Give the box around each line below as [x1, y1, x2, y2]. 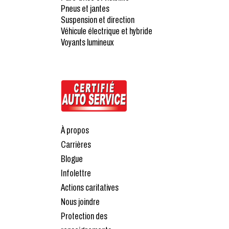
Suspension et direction [61, 14, 134, 25]
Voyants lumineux [61, 36, 114, 48]
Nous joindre [61, 196, 100, 207]
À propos [61, 124, 89, 135]
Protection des [61, 210, 107, 221]
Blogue [61, 153, 83, 164]
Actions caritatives [61, 181, 119, 193]
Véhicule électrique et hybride [61, 25, 152, 36]
